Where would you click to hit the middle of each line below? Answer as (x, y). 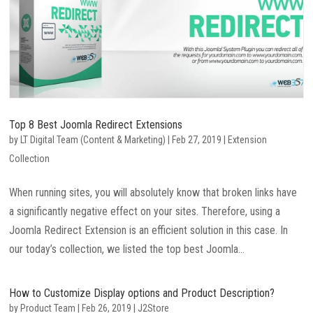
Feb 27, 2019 (197, 140)
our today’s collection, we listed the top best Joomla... (127, 249)
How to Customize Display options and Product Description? (142, 293)
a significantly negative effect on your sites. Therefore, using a (145, 212)
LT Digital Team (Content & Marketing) (93, 140)
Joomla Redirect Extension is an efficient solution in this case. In (149, 231)
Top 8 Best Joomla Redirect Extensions (96, 125)
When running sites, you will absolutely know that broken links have (153, 193)
